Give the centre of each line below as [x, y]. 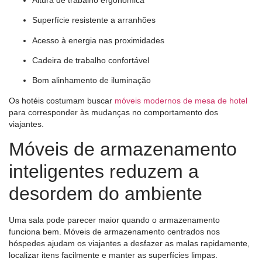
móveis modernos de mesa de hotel [181, 100]
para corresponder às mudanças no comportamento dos [113, 112]
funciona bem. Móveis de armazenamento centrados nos [114, 232]
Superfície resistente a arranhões [94, 20]
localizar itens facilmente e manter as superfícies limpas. [113, 255]
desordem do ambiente [106, 194]
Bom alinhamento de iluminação [92, 80]
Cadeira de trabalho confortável [91, 61]
